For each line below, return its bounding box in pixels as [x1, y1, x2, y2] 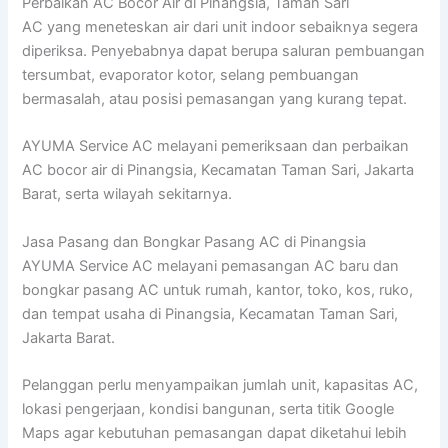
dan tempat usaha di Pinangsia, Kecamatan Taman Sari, [22, 304, 399, 323]
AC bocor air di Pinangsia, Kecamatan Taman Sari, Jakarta [22, 161, 415, 180]
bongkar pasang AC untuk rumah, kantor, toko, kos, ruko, [22, 280, 414, 299]
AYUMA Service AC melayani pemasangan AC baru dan [22, 256, 400, 275]
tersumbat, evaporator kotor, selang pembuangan [22, 65, 360, 84]
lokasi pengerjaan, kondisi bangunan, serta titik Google [22, 399, 395, 418]
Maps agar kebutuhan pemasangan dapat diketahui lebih [22, 423, 408, 442]
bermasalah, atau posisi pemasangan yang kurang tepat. [22, 89, 408, 108]
